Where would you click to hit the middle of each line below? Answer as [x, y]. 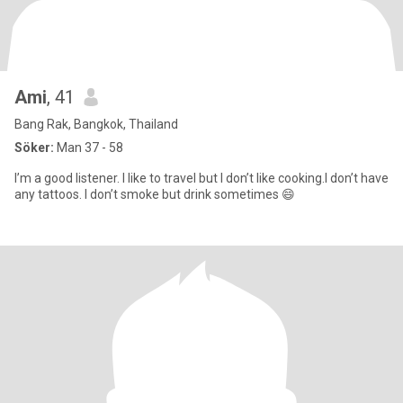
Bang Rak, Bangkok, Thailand [96, 124]
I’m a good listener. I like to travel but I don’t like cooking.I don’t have [201, 178]
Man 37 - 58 [89, 148]
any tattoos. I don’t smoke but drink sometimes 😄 [155, 194]
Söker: [34, 148]
